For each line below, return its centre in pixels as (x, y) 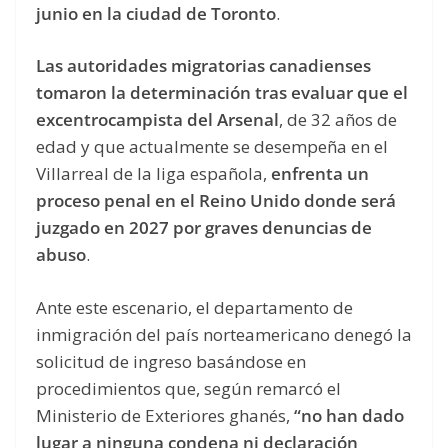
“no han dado (349, 415)
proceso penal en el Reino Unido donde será (216, 201)
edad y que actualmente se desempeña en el (212, 147)
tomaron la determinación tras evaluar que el (222, 93)
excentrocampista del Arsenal (157, 120)
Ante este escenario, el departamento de (194, 307)
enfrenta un (318, 174)
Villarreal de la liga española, (151, 174)
